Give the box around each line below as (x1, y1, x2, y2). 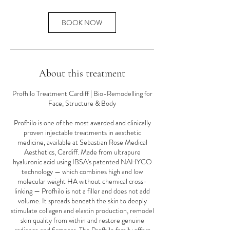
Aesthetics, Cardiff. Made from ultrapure (24, 147, 141, 158)
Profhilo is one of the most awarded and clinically (13, 118, 151, 128)
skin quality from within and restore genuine (20, 215, 144, 226)
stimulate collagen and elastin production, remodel (10, 205, 154, 216)
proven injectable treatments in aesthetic (23, 127, 141, 138)
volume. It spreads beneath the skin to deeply (17, 196, 147, 206)
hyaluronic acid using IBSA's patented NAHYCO (12, 157, 152, 167)
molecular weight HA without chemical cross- (17, 176, 147, 187)
